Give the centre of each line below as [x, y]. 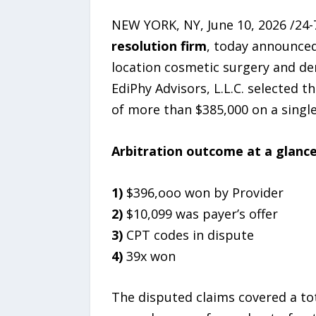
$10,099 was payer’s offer [200, 213]
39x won [149, 256]
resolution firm [159, 45]
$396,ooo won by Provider [203, 192]
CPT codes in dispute [190, 235]
